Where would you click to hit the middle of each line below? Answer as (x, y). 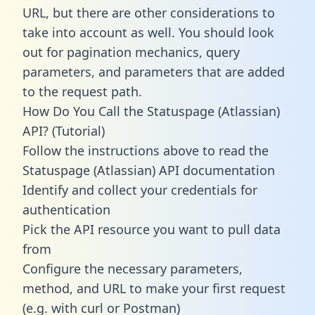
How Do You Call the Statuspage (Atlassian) (151, 111)
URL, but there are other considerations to (149, 12)
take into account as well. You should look (148, 32)
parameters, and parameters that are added (154, 71)
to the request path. (82, 91)
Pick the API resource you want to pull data (152, 229)
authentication (66, 209)
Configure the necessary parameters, (133, 268)
